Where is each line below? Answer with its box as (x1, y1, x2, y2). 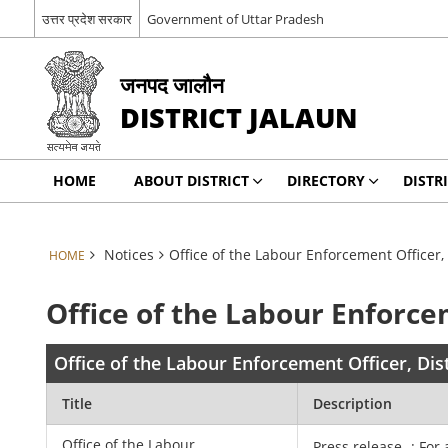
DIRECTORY (286, 171, 365, 190)
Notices (103, 245, 154, 264)
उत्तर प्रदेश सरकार (41, 9, 132, 28)
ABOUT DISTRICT (133, 171, 249, 190)
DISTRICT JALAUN (119, 99, 358, 136)
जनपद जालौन (119, 70, 224, 99)
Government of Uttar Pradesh (146, 9, 324, 28)
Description (313, 394, 393, 413)
